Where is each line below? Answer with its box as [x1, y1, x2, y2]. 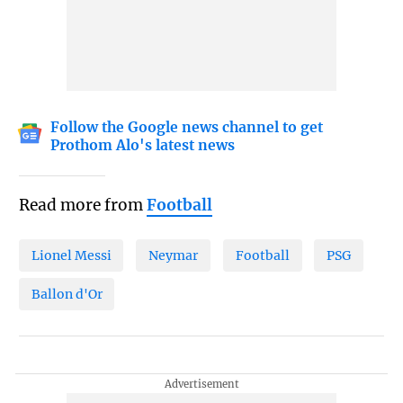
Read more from [18, 194, 147, 215]
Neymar [148, 247, 199, 264]
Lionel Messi [31, 247, 112, 264]
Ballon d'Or [31, 285, 103, 302]
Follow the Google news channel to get [50, 119, 324, 137]
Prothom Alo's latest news [50, 137, 236, 155]
